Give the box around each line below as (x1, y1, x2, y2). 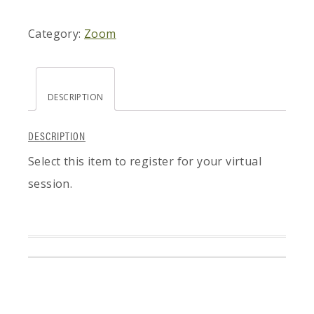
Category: (28, 26, 85, 42)
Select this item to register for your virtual (28, 153, 261, 170)
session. (28, 176, 73, 192)
